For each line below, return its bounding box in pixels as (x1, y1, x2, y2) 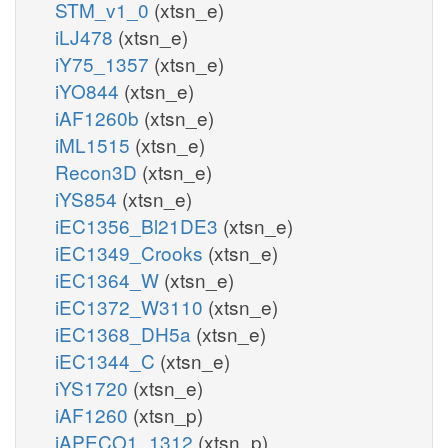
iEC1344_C (55, 346, 160, 374)
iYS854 (55, 184, 122, 212)
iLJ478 (55, 22, 118, 50)
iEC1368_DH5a (55, 319, 196, 347)
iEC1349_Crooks (55, 238, 208, 266)
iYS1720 (55, 373, 133, 401)
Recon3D (55, 157, 142, 185)
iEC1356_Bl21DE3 (55, 211, 223, 239)
